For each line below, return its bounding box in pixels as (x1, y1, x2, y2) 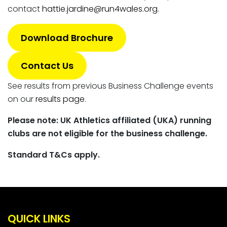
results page (35, 93, 85, 105)
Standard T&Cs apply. (8, 149, 100, 161)
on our (8, 93, 35, 105)
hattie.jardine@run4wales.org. (42, 3, 159, 15)
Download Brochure (20, 31, 113, 45)
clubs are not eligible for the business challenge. (8, 128, 207, 140)
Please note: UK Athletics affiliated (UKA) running (8, 115, 211, 127)
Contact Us (20, 59, 73, 72)
